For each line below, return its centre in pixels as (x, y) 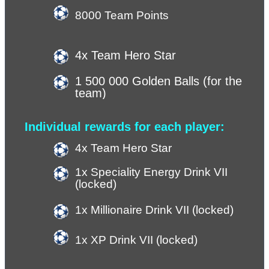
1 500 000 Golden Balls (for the (159, 81)
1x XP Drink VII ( (117, 240)
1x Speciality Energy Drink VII (151, 172)
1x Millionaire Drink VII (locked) (154, 210)
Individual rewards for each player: (125, 127)
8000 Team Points (122, 16)
